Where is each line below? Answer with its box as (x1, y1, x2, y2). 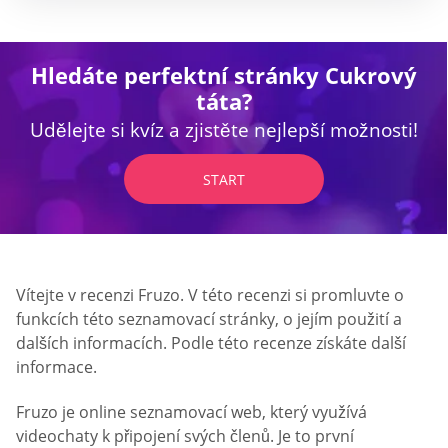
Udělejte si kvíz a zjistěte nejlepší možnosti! (30, 116, 418, 143)
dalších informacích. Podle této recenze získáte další (16, 331, 406, 354)
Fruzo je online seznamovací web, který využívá (16, 401, 367, 424)
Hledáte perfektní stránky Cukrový (31, 59, 417, 90)
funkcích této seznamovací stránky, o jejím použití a (16, 307, 402, 330)
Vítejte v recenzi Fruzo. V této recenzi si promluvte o (16, 283, 404, 306)
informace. (16, 355, 97, 378)
